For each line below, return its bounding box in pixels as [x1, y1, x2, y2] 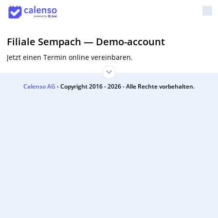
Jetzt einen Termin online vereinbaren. [7, 53, 133, 62]
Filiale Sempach [7, 35, 81, 48]
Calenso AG [23, 82, 57, 91]
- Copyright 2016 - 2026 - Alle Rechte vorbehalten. [57, 82, 195, 91]
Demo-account [96, 35, 165, 48]
